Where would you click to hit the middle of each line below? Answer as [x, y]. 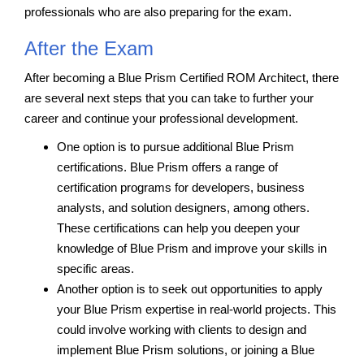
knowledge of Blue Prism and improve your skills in [192, 248]
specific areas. [95, 268]
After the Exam [89, 48]
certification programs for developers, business [181, 187]
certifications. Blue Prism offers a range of [167, 167]
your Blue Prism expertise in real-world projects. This [197, 309]
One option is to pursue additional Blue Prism [175, 146]
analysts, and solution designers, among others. [183, 207]
